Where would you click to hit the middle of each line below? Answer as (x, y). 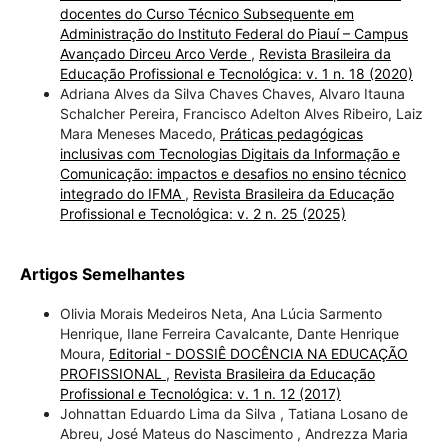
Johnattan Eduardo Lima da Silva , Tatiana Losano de (233, 413)
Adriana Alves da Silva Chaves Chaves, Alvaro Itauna (232, 93)
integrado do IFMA (122, 193)
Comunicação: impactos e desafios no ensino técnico (232, 173)
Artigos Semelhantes (102, 273)
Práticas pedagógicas (291, 133)
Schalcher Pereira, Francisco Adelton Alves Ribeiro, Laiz (241, 113)
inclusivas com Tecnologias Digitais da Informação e (229, 153)
